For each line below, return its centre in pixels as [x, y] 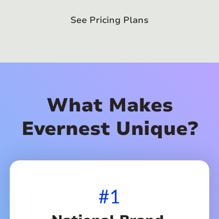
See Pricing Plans [109, 20]
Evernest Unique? [109, 129]
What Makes [109, 106]
